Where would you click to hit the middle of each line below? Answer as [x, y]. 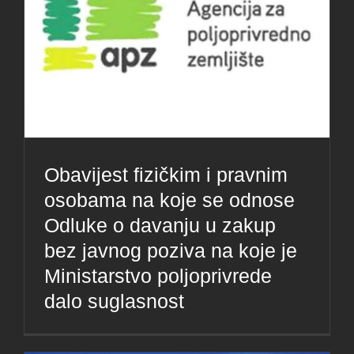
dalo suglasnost [114, 301]
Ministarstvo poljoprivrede [158, 275]
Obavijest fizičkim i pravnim [166, 174]
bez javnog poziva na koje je [171, 250]
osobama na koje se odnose [169, 200]
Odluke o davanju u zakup [160, 225]
